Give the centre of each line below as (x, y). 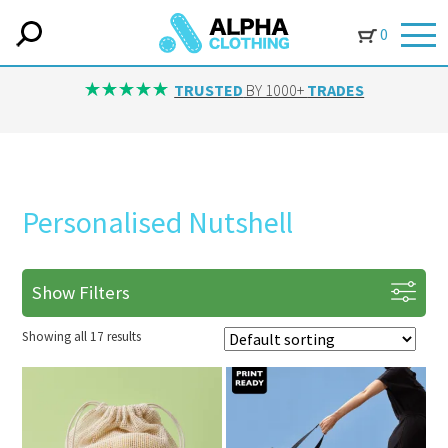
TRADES (336, 89)
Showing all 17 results (82, 336)
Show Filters (81, 292)
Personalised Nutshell (158, 222)
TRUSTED (209, 89)
